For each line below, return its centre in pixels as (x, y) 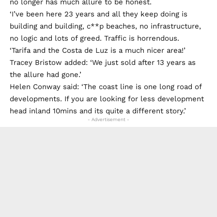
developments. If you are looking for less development (107, 99)
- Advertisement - (108, 119)
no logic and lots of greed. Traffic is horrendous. (94, 38)
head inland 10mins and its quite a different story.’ (98, 111)
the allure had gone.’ (46, 74)
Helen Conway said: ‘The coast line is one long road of (106, 86)
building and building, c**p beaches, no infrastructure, (105, 26)
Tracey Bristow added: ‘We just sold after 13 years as (103, 62)
